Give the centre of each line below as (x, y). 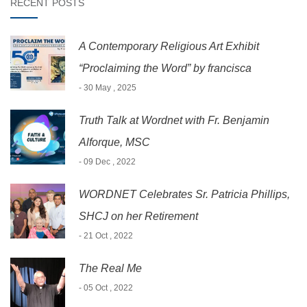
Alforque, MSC (114, 142)
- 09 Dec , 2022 (107, 161)
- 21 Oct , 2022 (106, 235)
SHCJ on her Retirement (138, 216)
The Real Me (110, 268)
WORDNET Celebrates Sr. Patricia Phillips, (184, 194)
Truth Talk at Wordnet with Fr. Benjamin (174, 120)
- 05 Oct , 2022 (106, 287)
